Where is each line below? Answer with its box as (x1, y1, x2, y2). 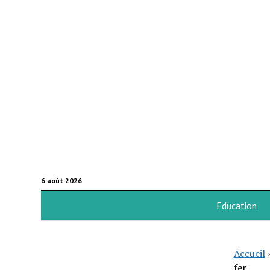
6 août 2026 (40, 176, 82, 185)
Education (216, 199, 257, 212)
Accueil (233, 246, 265, 260)
